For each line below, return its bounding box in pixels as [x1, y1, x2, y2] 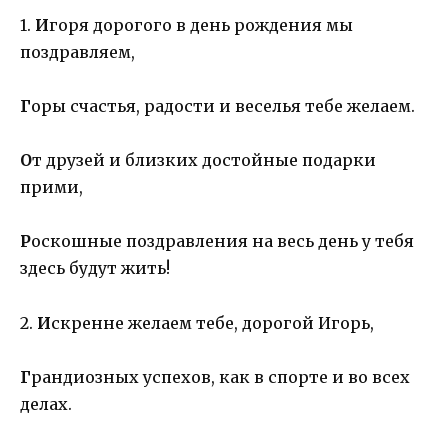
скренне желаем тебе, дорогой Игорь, [51, 312, 374, 333]
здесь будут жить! [20, 258, 170, 279]
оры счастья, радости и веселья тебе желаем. [31, 96, 415, 116]
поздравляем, [20, 41, 135, 62]
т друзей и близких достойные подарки [32, 150, 376, 171]
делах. [20, 393, 72, 414]
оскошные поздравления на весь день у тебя [31, 231, 414, 252]
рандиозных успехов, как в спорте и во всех [31, 366, 410, 387]
